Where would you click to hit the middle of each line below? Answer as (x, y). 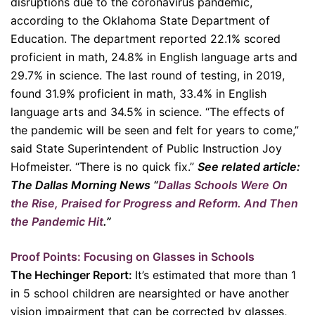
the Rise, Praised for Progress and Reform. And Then (154, 203)
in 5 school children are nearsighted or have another (150, 293)
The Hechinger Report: (73, 275)
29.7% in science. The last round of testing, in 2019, (148, 75)
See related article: (249, 167)
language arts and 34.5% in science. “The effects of (148, 112)
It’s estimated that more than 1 (216, 275)
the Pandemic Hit (57, 221)
